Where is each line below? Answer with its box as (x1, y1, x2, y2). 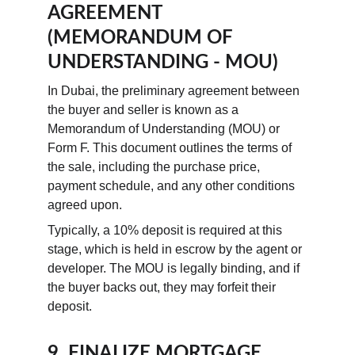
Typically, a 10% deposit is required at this (48, 223, 285, 237)
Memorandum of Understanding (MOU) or (48, 122, 283, 136)
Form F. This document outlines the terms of (48, 141, 295, 155)
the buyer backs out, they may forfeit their (48, 281, 279, 294)
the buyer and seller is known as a (48, 103, 242, 116)
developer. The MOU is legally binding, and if (48, 261, 303, 275)
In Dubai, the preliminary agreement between (48, 84, 303, 97)
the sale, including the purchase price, (48, 160, 263, 174)
